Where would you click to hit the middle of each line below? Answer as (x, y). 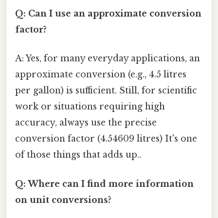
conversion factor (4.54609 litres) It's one (106, 139)
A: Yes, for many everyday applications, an (108, 59)
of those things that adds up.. (78, 155)
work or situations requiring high (90, 107)
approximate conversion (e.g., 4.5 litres (101, 75)
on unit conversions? (63, 200)
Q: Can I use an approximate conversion (108, 14)
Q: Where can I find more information (104, 184)
